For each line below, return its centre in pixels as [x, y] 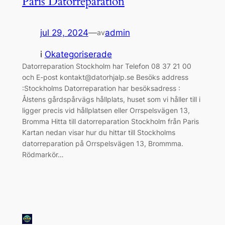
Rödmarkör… [43, 154]
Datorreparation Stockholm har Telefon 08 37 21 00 [106, 66]
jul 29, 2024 [64, 32]
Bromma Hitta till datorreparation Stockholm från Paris [110, 121]
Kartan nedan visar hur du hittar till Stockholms [98, 132]
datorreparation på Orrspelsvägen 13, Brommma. [102, 143]
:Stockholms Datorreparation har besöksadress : [101, 88]
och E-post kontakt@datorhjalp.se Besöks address [105, 77]
